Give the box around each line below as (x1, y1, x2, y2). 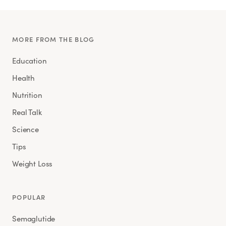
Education (12, 55, 47, 66)
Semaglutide (12, 213, 55, 223)
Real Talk (12, 106, 42, 117)
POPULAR (12, 192, 46, 201)
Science (12, 124, 39, 134)
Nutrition (12, 89, 42, 100)
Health (12, 72, 35, 83)
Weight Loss (12, 158, 53, 168)
